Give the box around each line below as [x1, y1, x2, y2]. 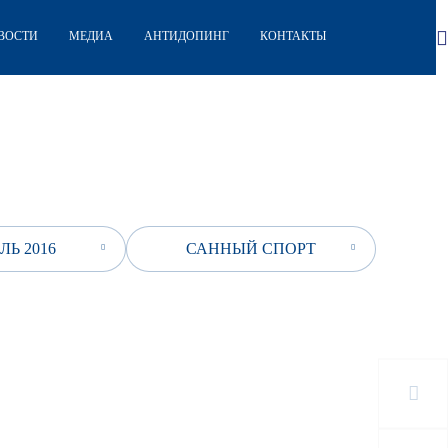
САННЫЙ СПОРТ [186, 239, 316, 257]
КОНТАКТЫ [259, 29, 326, 44]
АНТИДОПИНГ [144, 29, 230, 44]
